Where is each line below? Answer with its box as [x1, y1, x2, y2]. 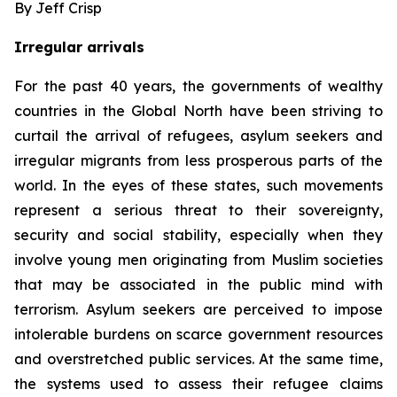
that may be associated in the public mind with [14, 276, 383, 293]
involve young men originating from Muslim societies [14, 251, 383, 269]
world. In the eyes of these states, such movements [14, 176, 383, 194]
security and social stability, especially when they [14, 226, 383, 244]
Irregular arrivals [14, 38, 144, 56]
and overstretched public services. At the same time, [14, 350, 383, 368]
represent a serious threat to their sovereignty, [14, 201, 383, 219]
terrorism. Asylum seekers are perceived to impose [14, 300, 383, 318]
